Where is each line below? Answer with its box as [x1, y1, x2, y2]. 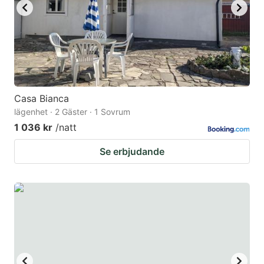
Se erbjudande [100, 145, 164, 157]
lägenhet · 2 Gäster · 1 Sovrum [14, 106, 130, 117]
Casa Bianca [14, 92, 69, 104]
